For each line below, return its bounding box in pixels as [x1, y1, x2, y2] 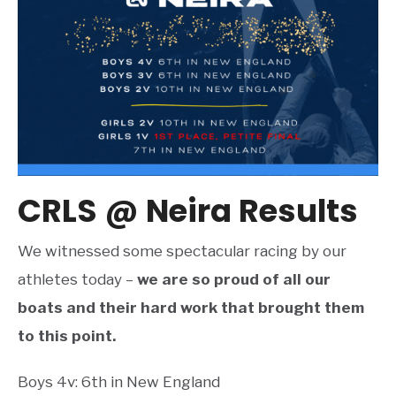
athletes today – [18, 270, 137, 288]
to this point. [18, 326, 116, 345]
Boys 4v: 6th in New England [18, 372, 220, 391]
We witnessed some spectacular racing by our [18, 241, 346, 260]
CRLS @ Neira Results [18, 188, 358, 232]
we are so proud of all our [137, 270, 331, 288]
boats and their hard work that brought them [18, 298, 364, 316]
